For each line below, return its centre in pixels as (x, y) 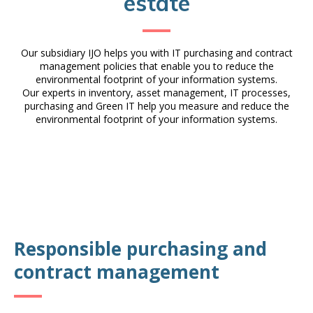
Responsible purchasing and (140, 249)
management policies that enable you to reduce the (156, 66)
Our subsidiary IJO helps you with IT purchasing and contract (156, 53)
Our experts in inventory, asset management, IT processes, (156, 93)
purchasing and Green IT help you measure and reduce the (156, 106)
